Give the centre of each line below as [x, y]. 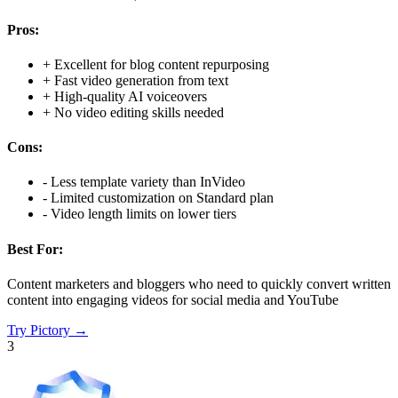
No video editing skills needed [139, 112]
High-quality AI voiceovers [131, 96]
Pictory [50, 330]
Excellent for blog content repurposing [162, 64]
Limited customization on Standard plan [162, 198]
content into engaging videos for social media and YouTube [173, 299]
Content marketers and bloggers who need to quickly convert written [199, 283]
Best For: [35, 249]
